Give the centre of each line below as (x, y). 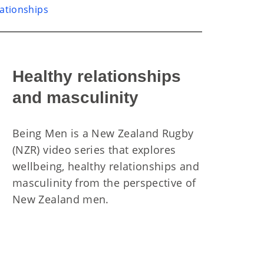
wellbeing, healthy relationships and (106, 166)
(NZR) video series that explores (94, 150)
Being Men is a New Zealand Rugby (103, 133)
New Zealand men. (61, 199)
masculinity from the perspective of (104, 183)
